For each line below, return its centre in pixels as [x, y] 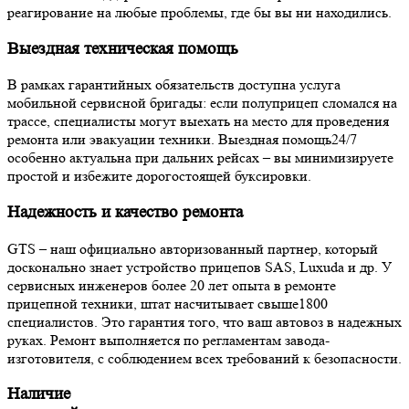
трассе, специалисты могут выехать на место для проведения [198, 121]
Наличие [39, 394]
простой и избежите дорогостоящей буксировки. [159, 176]
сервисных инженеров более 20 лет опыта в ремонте [172, 285]
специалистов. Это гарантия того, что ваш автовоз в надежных [204, 321]
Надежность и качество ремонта [125, 212]
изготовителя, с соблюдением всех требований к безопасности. [204, 358]
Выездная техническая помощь [123, 48]
